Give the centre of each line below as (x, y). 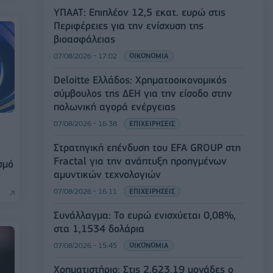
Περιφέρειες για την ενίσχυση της (129, 25)
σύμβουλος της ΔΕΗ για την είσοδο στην (143, 93)
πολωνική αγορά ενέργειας (115, 106)
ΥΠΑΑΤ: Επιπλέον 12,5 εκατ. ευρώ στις (140, 12)
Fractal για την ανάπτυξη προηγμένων (140, 161)
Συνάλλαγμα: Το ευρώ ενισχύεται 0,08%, (145, 215)
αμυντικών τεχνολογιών (107, 174)
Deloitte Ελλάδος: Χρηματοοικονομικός (140, 80)
